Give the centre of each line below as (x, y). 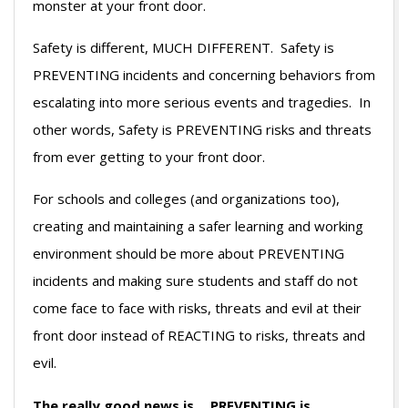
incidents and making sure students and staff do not (195, 281)
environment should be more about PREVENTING (189, 254)
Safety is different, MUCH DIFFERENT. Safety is (184, 48)
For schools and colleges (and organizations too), (186, 199)
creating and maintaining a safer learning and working (198, 226)
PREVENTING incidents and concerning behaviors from (204, 75)
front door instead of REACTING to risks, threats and (199, 336)
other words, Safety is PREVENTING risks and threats (202, 130)
